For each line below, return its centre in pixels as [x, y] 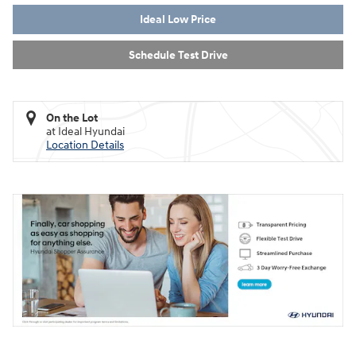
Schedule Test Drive [178, 55]
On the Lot [72, 118]
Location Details [85, 145]
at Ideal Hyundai [85, 132]
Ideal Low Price [178, 19]
